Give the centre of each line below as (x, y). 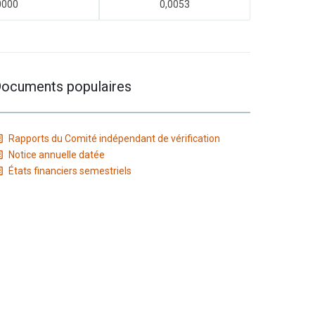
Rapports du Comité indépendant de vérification (113, 139)
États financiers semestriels (69, 171)
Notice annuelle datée (55, 155)
